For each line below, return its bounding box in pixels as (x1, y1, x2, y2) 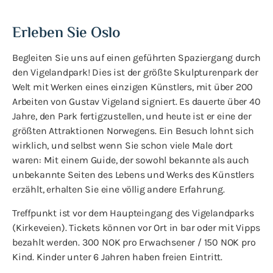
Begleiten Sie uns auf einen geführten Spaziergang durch (12, 52, 261, 64)
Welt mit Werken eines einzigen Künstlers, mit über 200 (12, 81, 253, 93)
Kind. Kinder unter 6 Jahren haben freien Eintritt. (12, 250, 222, 263)
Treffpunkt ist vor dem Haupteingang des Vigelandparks (12, 207, 254, 219)
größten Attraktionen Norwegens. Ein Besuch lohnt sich (12, 125, 254, 137)
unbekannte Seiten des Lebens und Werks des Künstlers (12, 169, 254, 181)
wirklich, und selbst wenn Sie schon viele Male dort (12, 140, 233, 152)
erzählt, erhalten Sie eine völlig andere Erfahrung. (12, 183, 225, 196)
